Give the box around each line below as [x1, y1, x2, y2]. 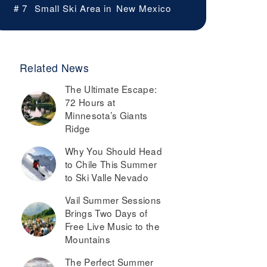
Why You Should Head [65, 144, 163, 158]
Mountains [65, 232, 110, 246]
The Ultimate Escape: [65, 82, 157, 96]
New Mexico [116, 2, 171, 15]
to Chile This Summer [65, 157, 157, 171]
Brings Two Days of [65, 206, 148, 220]
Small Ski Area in [35, 2, 111, 15]
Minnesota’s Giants [65, 108, 148, 122]
